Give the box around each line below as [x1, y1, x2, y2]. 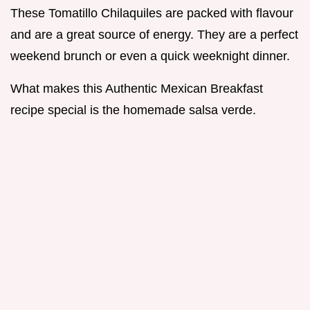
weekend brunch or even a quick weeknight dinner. [10, 49, 290, 64]
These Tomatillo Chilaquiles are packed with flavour [10, 6, 293, 21]
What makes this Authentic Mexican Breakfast [10, 82, 263, 96]
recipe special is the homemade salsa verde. [10, 103, 256, 118]
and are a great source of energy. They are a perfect [10, 28, 298, 42]
